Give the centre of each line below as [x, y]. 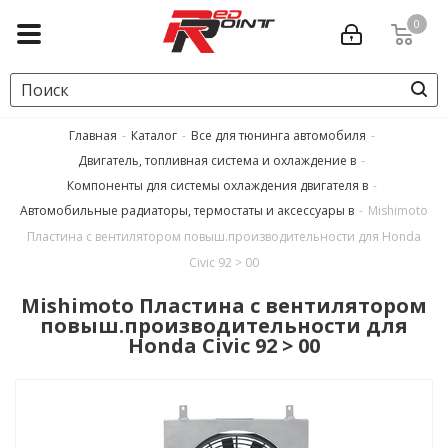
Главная [92, 135]
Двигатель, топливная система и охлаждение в [217, 160]
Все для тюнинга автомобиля [278, 135]
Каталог [153, 135]
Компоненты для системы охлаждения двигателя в [217, 185]
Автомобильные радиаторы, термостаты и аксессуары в [187, 210]
